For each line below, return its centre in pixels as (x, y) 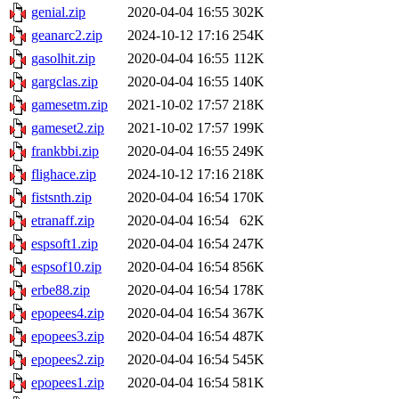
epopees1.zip (68, 383)
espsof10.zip (66, 267)
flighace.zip (64, 175)
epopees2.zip (68, 360)
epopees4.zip (68, 313)
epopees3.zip (68, 337)
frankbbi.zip (65, 151)
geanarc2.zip (67, 36)
